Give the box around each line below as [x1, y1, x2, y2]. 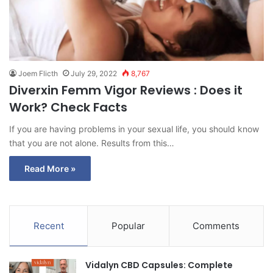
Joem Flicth [18, 68, 58, 78]
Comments [193, 219, 240, 232]
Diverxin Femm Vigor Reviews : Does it [9, 81, 243, 99]
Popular [111, 219, 145, 232]
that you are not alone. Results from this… [9, 137, 174, 148]
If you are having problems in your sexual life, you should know [9, 123, 259, 134]
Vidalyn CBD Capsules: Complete [85, 258, 233, 271]
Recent [33, 219, 64, 232]
